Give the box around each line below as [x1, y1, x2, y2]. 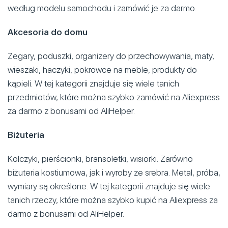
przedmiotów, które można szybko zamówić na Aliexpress [8, 92, 220, 102]
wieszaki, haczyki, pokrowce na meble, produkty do [8, 64, 197, 75]
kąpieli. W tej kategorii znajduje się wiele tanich [8, 78, 179, 89]
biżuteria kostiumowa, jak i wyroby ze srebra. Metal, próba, [8, 167, 220, 178]
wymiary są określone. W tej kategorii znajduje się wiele [8, 181, 210, 191]
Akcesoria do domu [8, 26, 88, 37]
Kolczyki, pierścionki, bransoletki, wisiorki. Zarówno [8, 153, 193, 164]
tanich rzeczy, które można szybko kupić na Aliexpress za [8, 194, 218, 205]
